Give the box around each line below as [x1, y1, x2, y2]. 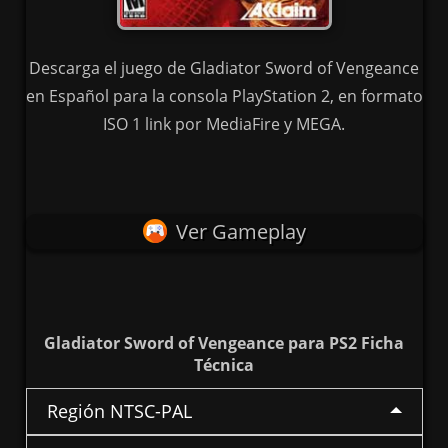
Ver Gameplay [175, 218, 306, 246]
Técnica [194, 354, 254, 377]
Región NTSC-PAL [46, 399, 192, 424]
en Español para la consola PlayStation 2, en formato [25, 85, 423, 108]
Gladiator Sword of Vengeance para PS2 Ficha [44, 332, 404, 355]
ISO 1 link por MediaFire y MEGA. [103, 113, 345, 136]
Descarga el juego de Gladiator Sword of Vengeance [29, 57, 419, 80]
